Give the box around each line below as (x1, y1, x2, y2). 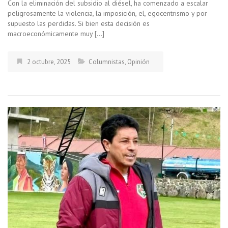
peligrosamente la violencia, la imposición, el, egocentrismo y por (8, 8, 207, 18)
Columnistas (89, 57, 125, 66)
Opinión (127, 57, 150, 66)
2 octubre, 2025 (27, 57, 71, 66)
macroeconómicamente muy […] (8, 28, 104, 38)
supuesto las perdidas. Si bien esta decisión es (8, 18, 150, 28)
